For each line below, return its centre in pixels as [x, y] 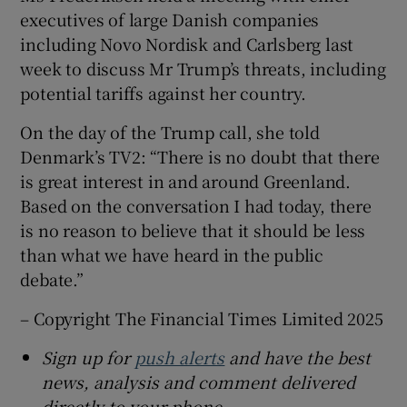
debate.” [52, 279]
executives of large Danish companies [170, 20]
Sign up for [89, 357]
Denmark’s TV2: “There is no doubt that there [200, 157]
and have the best [298, 357]
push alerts [180, 357]
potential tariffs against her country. [163, 93]
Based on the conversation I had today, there [196, 206]
